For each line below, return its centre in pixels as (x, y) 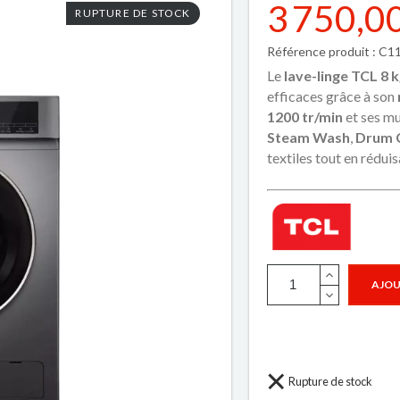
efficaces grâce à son (332, 96)
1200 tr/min (304, 117)
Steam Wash (308, 137)
